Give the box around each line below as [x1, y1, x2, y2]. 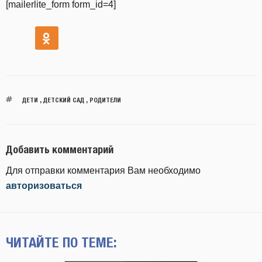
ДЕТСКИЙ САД [43, 95, 84, 104]
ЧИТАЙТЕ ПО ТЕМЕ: [6, 234, 117, 250]
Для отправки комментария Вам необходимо [6, 166, 201, 175]
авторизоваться [6, 181, 82, 191]
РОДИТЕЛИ [89, 95, 121, 104]
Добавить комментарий [6, 143, 113, 156]
